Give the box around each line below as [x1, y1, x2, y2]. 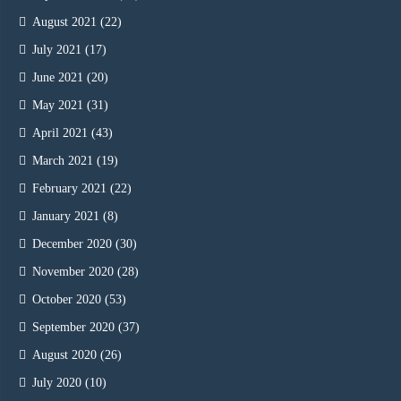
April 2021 [32, 126, 88, 141]
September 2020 [32, 320, 115, 335]
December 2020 [32, 237, 112, 252]
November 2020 [32, 265, 114, 279]
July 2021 [32, 43, 81, 57]
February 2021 [32, 182, 107, 196]
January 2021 [32, 209, 99, 224]
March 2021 [32, 154, 93, 168]
